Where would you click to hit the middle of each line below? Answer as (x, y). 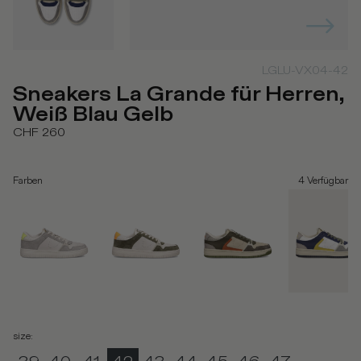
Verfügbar (328, 181)
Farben (28, 181)
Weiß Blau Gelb (93, 115)
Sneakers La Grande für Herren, (178, 95)
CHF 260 (39, 133)
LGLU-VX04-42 (305, 71)
